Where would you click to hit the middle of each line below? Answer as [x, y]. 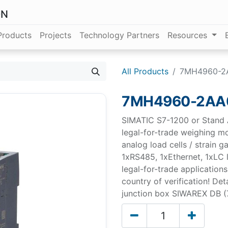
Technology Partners [120, 35]
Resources [188, 35]
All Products [145, 71]
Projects [56, 35]
